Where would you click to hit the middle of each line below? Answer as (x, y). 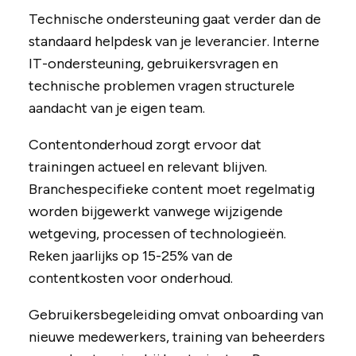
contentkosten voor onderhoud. (130, 279)
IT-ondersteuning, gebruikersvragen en (153, 64)
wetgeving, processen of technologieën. (157, 234)
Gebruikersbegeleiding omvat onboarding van (176, 315)
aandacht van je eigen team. (116, 108)
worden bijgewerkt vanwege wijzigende (155, 212)
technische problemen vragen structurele (161, 86)
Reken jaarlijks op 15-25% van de (130, 256)
